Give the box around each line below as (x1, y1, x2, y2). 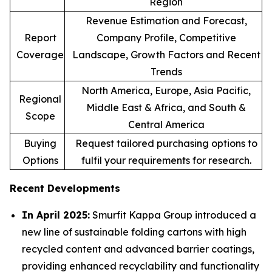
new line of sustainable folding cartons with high (22, 226, 246, 239)
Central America (127, 118, 205, 131)
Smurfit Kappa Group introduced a (90, 209, 256, 222)
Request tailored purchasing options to (75, 137, 257, 150)
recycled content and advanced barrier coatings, (22, 243, 254, 256)
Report (24, 32, 56, 44)
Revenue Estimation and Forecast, (85, 15, 247, 27)
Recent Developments (10, 182, 120, 195)
